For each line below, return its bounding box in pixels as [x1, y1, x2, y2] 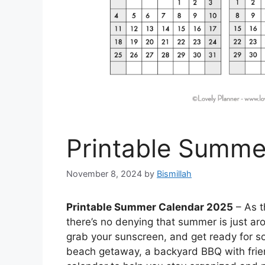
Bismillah [157, 168, 192, 179]
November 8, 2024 [66, 168, 142, 179]
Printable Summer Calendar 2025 [66, 201, 233, 213]
